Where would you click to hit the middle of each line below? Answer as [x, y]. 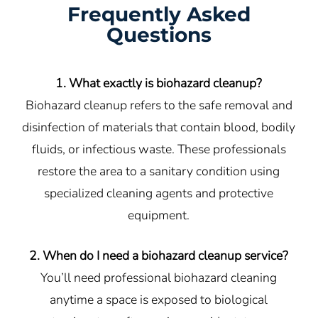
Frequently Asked [159, 14]
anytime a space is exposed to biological [159, 300]
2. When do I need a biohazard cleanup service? [159, 256]
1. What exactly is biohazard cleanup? [159, 83]
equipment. [159, 215]
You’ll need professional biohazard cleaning [159, 278]
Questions [159, 34]
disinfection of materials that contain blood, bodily [159, 127]
